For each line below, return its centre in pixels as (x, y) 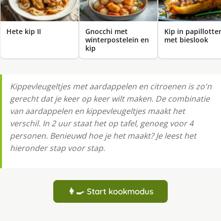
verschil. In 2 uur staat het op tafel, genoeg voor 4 (102, 124)
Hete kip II (24, 32)
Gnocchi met (107, 32)
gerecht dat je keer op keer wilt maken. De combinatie (110, 99)
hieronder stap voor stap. (57, 148)
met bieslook (186, 40)
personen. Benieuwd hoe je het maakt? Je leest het (103, 136)
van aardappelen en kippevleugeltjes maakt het (97, 111)
